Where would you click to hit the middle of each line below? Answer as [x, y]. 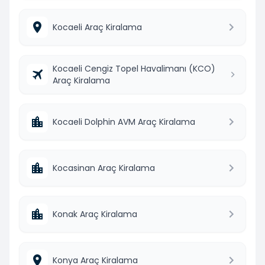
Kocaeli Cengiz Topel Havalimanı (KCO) [134, 68]
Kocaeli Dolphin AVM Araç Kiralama [124, 122]
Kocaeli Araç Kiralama [97, 27]
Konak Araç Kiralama [95, 214]
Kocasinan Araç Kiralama [104, 168]
